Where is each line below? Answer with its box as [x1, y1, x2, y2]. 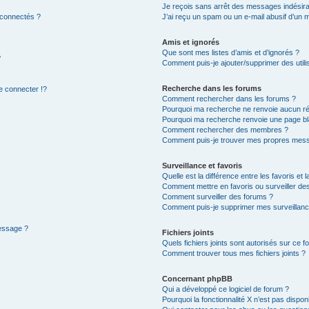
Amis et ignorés [162, 37, 220, 46]
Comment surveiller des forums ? [162, 192, 274, 201]
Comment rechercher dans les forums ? [162, 94, 297, 103]
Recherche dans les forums [162, 83, 262, 92]
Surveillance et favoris [162, 161, 243, 170]
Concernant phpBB [162, 274, 233, 283]
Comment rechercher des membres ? [162, 125, 289, 134]
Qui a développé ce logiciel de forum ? [162, 284, 290, 293]
